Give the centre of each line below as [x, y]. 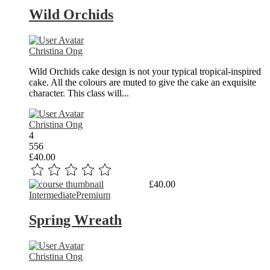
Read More [125, 184]
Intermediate [52, 195]
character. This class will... [79, 93]
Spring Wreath [75, 220]
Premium [93, 195]
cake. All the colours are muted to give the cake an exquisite [143, 82]
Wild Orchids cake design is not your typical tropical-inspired [145, 71]
